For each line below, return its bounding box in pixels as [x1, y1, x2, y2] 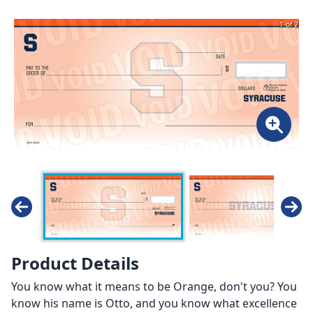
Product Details [11, 252, 139, 275]
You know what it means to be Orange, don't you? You [11, 279, 297, 295]
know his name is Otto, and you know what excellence [11, 296, 297, 312]
